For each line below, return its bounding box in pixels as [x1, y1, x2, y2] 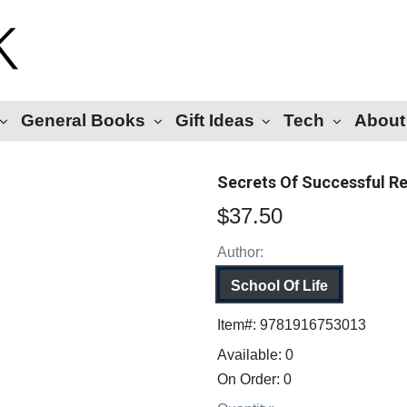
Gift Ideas [174, 111, 254, 130]
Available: [217, 347, 285, 362]
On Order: [217, 372, 283, 387]
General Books [20, 111, 145, 130]
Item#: [217, 317, 260, 333]
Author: [217, 244, 263, 260]
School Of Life [231, 278, 328, 293]
